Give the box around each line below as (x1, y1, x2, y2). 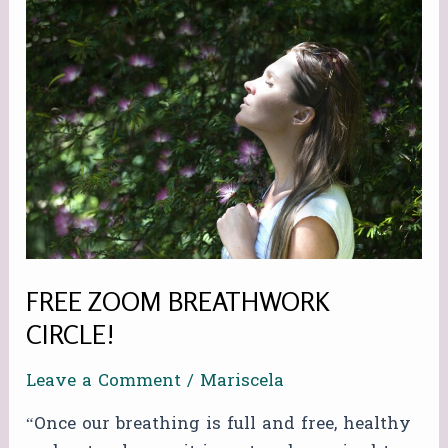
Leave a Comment (26, 365, 182, 397)
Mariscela (200, 365, 285, 397)
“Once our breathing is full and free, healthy (26, 408, 412, 440)
